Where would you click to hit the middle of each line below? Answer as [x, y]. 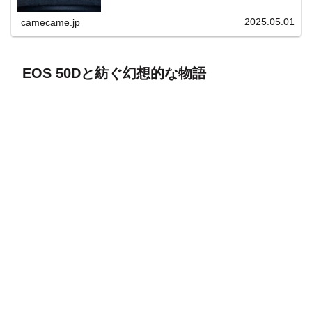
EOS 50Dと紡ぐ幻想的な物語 [114, 73]
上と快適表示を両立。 [143, 7]
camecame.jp [51, 22]
